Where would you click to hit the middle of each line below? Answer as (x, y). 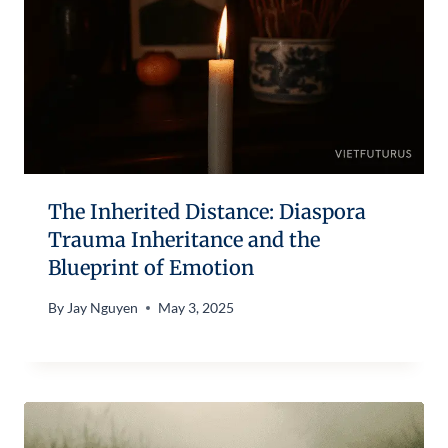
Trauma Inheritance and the (184, 239)
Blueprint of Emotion (151, 267)
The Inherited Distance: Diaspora (207, 211)
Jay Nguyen (103, 308)
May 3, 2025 (196, 308)
